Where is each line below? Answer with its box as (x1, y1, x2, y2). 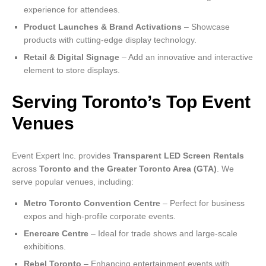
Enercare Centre (24, 229, 88, 239)
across (12, 164, 39, 174)
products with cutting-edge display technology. (24, 35, 197, 45)
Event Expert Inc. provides (12, 151, 113, 161)
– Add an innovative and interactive (119, 52, 253, 62)
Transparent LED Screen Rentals (113, 151, 244, 161)
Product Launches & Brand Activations (24, 22, 182, 32)
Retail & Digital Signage (24, 52, 119, 62)
